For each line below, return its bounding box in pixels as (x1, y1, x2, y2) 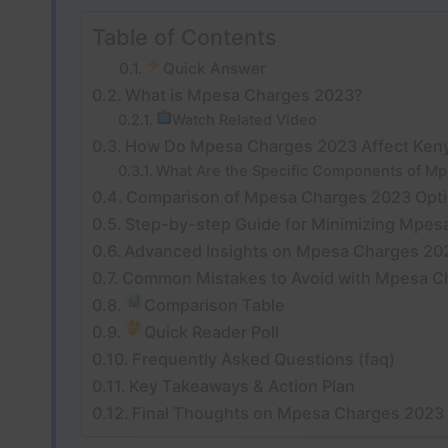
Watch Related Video (172, 111, 318, 130)
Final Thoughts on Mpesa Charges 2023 (132, 403, 445, 424)
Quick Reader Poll (143, 322, 279, 343)
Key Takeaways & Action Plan (129, 376, 356, 397)
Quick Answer (162, 59, 266, 79)
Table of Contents (92, 24, 277, 51)
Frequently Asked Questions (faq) (132, 349, 396, 370)
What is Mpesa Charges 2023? (125, 85, 364, 106)
